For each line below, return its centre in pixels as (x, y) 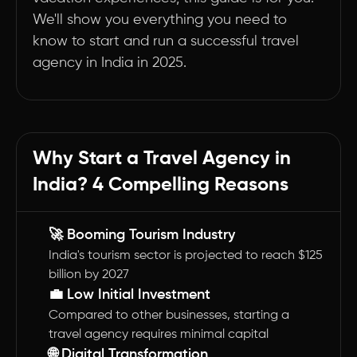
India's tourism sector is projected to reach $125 (186, 256)
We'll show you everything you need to (160, 20)
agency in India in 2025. (110, 63)
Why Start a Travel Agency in (162, 159)
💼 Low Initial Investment (129, 295)
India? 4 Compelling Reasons (161, 185)
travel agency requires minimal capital (159, 335)
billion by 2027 (89, 275)
